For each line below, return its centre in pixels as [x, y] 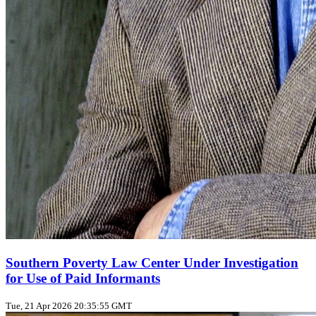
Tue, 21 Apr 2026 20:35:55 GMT [69, 306]
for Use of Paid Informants [83, 278]
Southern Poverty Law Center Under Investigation [152, 262]
